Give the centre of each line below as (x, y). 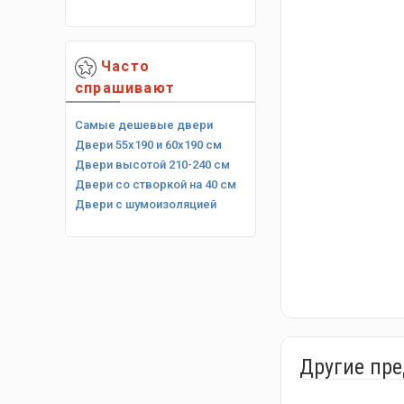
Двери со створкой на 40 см (156, 184)
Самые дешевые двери (144, 124)
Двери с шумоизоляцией (146, 204)
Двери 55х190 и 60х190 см (148, 144)
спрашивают (125, 87)
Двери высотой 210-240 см (152, 164)
